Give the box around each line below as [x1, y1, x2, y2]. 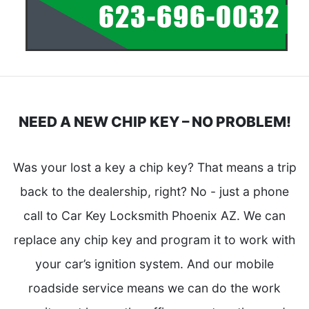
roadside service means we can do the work [28, 281, 281, 295]
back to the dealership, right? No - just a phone [20, 184, 289, 199]
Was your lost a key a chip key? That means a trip [12, 160, 297, 175]
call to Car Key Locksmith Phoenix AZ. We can [23, 208, 286, 223]
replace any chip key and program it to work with [14, 232, 295, 247]
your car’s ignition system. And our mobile [35, 257, 274, 271]
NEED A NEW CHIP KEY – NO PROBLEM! [18, 113, 291, 130]
